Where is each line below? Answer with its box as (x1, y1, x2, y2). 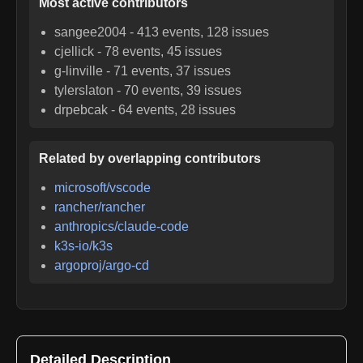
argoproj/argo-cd (54, 258, 150, 272)
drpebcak (54, 102, 109, 117)
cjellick (54, 44, 95, 58)
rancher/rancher (54, 199, 146, 214)
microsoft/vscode (54, 180, 152, 194)
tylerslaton (54, 83, 114, 97)
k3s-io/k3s (54, 238, 113, 253)
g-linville (54, 63, 104, 78)
